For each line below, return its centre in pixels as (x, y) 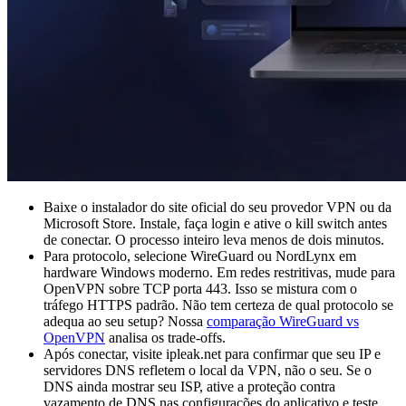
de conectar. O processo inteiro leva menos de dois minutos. (214, 240)
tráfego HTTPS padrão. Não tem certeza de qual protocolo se (218, 305)
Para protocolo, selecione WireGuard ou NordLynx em (200, 256)
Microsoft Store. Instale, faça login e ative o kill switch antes (215, 224)
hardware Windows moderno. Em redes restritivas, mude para (219, 273)
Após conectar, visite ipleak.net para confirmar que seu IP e (212, 354)
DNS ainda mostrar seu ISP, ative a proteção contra (189, 387)
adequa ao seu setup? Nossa (125, 322)
